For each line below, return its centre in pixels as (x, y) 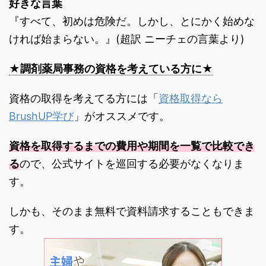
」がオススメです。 (122, 116)
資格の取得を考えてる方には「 (84, 98)
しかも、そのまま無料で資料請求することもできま (132, 211)
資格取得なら (191, 98)
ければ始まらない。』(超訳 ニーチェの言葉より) (127, 39)
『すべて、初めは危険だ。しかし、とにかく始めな (132, 21)
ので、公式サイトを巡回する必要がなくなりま (132, 163)
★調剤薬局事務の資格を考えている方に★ (111, 68)
